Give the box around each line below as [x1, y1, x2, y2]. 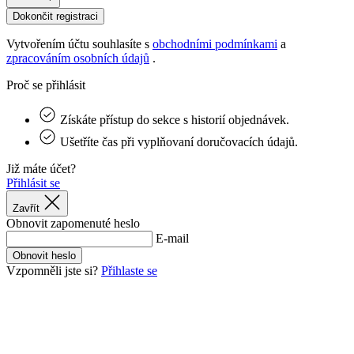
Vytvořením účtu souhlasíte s [6, 37, 153, 51]
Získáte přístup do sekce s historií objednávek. [60, 113, 289, 127]
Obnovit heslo [13, 250, 76, 262]
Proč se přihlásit [6, 78, 85, 92]
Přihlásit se [6, 176, 60, 190]
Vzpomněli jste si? [6, 264, 101, 278]
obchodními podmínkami [153, 37, 277, 51]
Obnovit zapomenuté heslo [6, 217, 140, 231]
